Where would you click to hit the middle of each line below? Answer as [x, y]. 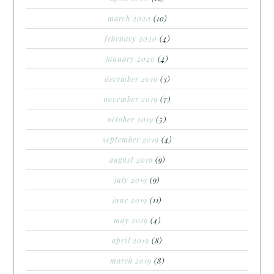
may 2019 [131, 220]
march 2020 [129, 18]
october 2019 [131, 119]
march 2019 [131, 260]
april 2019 [131, 240]
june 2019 [130, 200]
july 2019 [131, 180]
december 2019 [131, 79]
